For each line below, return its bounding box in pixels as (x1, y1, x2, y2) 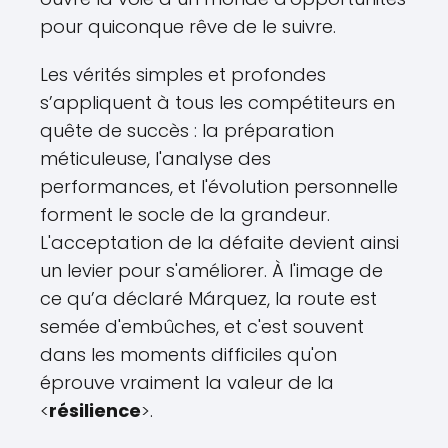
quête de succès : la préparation (40, 117, 334, 143)
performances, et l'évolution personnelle (40, 173, 398, 199)
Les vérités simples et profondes (40, 61, 326, 87)
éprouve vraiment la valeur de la (40, 369, 334, 395)
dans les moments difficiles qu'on (40, 341, 337, 367)
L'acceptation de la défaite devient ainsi (40, 229, 399, 255)
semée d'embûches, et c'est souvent (40, 313, 364, 339)
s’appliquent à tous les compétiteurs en (40, 89, 395, 115)
